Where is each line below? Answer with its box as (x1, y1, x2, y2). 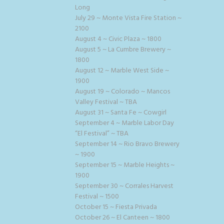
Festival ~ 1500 (75, 190, 119, 202)
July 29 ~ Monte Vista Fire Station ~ (75, 12, 181, 24)
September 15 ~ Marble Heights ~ (75, 159, 174, 171)
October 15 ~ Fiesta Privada (75, 201, 157, 213)
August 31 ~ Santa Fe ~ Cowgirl (75, 106, 166, 118)
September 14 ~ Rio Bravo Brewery (75, 138, 179, 150)
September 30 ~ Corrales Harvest (75, 180, 173, 192)
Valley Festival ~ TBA (75, 96, 137, 108)
